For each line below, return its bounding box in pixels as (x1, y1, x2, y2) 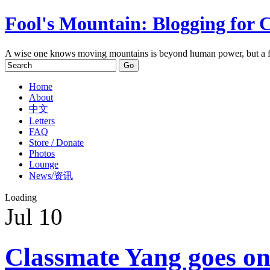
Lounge (29, 159, 58, 169)
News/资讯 (29, 170, 73, 181)
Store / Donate (29, 137, 84, 148)
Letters (29, 115, 55, 126)
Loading (5, 192, 37, 202)
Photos (29, 148, 55, 159)
